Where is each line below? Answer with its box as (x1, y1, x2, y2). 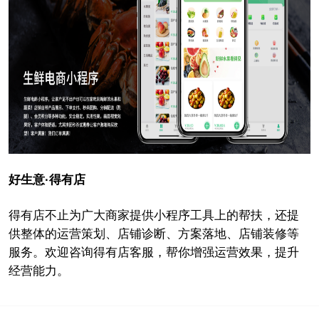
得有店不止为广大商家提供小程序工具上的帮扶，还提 (8, 208, 299, 222)
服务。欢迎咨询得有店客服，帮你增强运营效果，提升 (8, 245, 299, 259)
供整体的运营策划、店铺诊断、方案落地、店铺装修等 (8, 226, 299, 241)
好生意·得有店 (8, 172, 85, 187)
